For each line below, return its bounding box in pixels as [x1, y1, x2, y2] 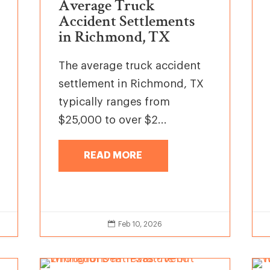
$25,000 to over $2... [58, 115, 167, 126]
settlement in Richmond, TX [58, 78, 204, 90]
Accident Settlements [58, 11, 195, 32]
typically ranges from [58, 96, 170, 108]
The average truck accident [58, 60, 201, 72]
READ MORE [84, 150, 143, 160]
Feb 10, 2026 [118, 220, 162, 228]
